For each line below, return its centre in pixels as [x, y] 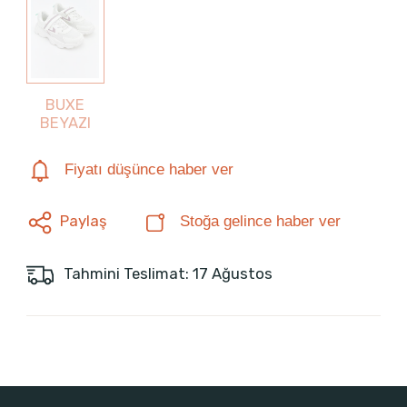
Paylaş [83, 221]
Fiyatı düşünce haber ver [149, 170]
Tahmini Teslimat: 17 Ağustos [166, 273]
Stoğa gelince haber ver [260, 222]
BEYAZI [65, 123]
